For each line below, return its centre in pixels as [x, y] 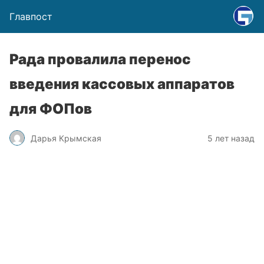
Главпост [31, 16]
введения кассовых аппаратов [122, 84]
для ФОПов [51, 109]
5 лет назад [231, 138]
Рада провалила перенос [100, 59]
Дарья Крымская [66, 138]
